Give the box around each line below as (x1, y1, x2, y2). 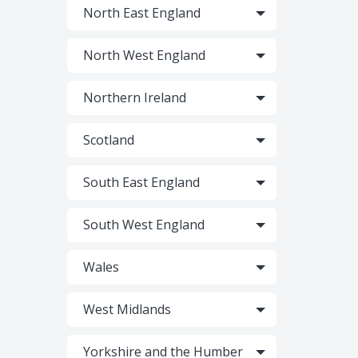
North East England (82, 4, 201, 22)
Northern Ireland (82, 89, 186, 106)
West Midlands (82, 300, 171, 318)
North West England (82, 46, 205, 64)
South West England (82, 216, 205, 233)
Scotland (82, 131, 134, 149)
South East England (82, 173, 200, 191)
